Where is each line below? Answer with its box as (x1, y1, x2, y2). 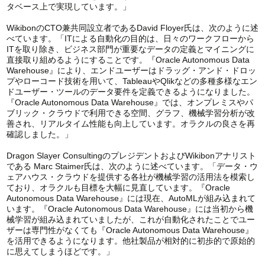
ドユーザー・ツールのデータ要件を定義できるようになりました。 (6, 87, 255, 97)
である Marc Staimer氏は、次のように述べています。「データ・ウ (6, 161, 258, 172)
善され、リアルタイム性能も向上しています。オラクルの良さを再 (6, 119, 255, 129)
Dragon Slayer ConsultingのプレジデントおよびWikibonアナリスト (6, 151, 256, 161)
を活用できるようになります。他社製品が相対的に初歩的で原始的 (6, 236, 255, 246)
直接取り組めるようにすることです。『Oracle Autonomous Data (6, 55, 250, 65)
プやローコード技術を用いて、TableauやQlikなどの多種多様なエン (6, 76, 257, 86)
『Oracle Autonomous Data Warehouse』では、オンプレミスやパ (6, 98, 253, 108)
